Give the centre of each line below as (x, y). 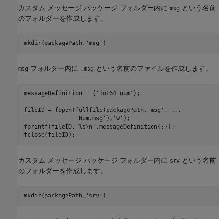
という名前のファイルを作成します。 (153, 68)
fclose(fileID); (49, 135)
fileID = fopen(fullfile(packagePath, (85, 110)
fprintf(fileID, (49, 127)
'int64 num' (114, 94)
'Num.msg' (90, 119)
